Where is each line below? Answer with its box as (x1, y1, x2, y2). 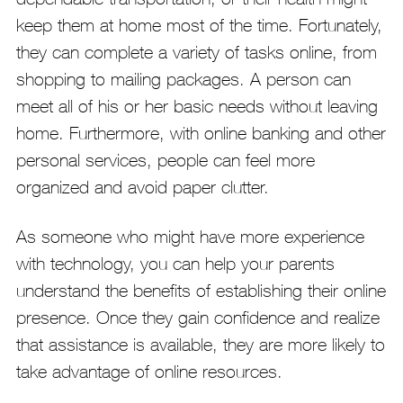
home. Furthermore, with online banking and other (15, 122, 386, 144)
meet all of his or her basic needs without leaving (15, 95, 378, 117)
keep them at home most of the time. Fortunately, (15, 14, 382, 36)
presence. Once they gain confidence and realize (15, 307, 380, 328)
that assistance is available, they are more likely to (15, 334, 385, 355)
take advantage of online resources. (15, 361, 282, 382)
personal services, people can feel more (15, 149, 315, 171)
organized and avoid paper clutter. (15, 176, 269, 198)
